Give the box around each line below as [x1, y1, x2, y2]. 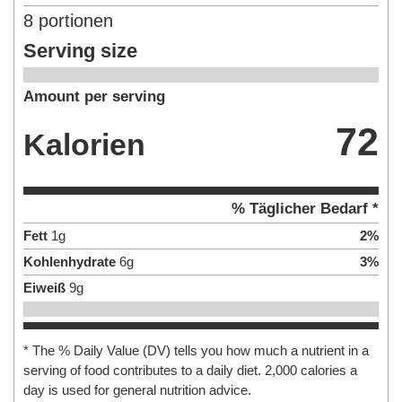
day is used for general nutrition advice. [23, 381, 251, 398]
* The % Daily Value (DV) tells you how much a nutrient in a [23, 342, 369, 358]
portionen [33, 10, 113, 31]
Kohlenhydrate [23, 253, 116, 269]
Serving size [23, 39, 137, 62]
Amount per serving [23, 88, 165, 106]
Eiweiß [23, 279, 66, 295]
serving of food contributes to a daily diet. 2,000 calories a [23, 362, 357, 378]
